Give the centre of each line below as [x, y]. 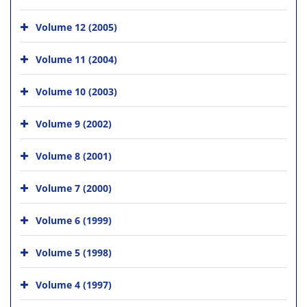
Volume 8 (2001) [74, 156]
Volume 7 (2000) [74, 188]
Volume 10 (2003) [76, 91]
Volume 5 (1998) [74, 252]
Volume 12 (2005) [76, 27]
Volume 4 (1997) [74, 284]
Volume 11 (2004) [76, 59]
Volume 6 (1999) [74, 220]
